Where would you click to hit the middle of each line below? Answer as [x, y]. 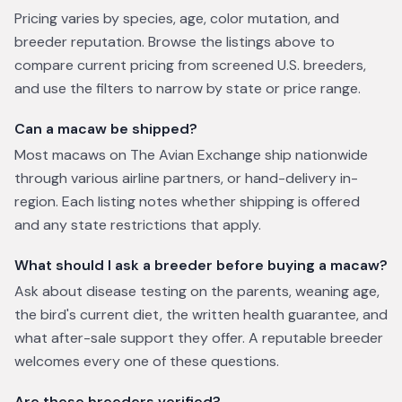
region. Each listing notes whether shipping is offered [187, 201]
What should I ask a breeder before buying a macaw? [201, 265]
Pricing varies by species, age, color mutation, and [177, 18]
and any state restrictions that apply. [138, 225]
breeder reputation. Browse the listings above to [175, 42]
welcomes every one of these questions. [147, 361]
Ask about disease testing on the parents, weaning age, [197, 291]
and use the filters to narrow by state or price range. [188, 88]
